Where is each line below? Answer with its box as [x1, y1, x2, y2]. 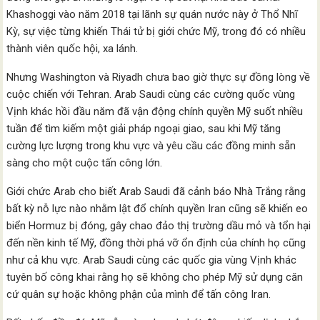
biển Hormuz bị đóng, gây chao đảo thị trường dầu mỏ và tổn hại [6, 219, 311, 232]
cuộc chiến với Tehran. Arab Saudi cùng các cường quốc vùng [6, 87, 296, 101]
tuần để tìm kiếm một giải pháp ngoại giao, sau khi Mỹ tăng [6, 121, 281, 135]
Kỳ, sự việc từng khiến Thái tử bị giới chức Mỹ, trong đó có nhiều [6, 24, 306, 38]
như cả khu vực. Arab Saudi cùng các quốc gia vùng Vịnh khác [6, 253, 297, 266]
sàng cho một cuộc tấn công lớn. [6, 156, 163, 169]
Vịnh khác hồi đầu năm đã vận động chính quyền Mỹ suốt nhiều [6, 104, 304, 118]
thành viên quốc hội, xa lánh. [6, 41, 139, 55]
